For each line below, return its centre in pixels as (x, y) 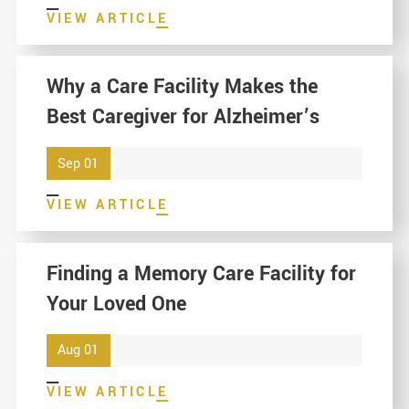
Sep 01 (79, 163)
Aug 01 (79, 351)
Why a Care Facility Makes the (182, 87)
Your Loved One (116, 304)
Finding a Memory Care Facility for (201, 273)
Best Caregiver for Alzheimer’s (183, 117)
